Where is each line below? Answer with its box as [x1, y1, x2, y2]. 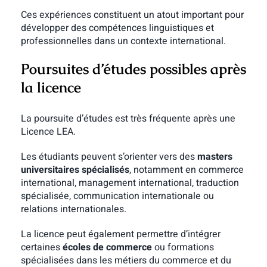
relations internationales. [20, 201, 126, 216]
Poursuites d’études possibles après [20, 59, 246, 78]
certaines [20, 240, 63, 254]
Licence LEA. [20, 124, 76, 139]
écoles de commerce [62, 240, 152, 254]
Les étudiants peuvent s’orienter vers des [20, 149, 197, 164]
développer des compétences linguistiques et [20, 20, 214, 35]
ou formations [151, 240, 214, 254]
